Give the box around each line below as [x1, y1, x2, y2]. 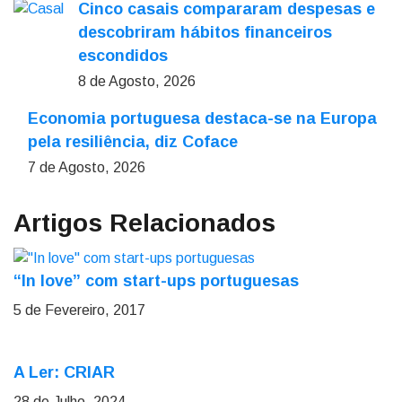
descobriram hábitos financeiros [78, 23, 332, 41]
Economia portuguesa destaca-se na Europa [28, 109, 377, 127]
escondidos [78, 47, 168, 65]
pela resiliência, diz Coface [28, 133, 238, 151]
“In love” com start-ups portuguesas [13, 271, 299, 290]
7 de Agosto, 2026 [28, 160, 145, 175]
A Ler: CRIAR [13, 363, 115, 381]
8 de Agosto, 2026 [78, 74, 196, 89]
